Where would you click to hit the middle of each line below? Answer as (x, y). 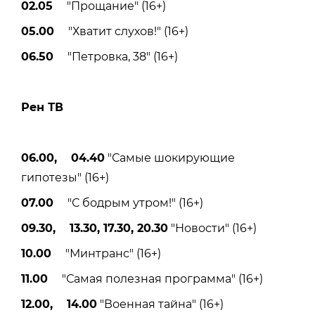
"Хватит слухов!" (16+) (121, 32)
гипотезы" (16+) (65, 178)
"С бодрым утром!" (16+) (128, 203)
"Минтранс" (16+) (106, 254)
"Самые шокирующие (170, 158)
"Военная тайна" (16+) (160, 304)
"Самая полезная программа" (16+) (155, 279)
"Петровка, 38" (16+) (116, 57)
